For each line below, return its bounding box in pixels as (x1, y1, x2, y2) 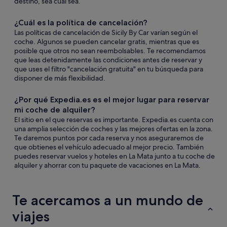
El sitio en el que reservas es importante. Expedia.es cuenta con (14, 115, 213, 124)
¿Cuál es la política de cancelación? (14, 18, 147, 27)
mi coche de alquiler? (14, 105, 95, 115)
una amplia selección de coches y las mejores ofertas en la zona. (14, 124, 213, 133)
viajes (12, 208, 50, 225)
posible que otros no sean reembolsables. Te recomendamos (14, 46, 206, 55)
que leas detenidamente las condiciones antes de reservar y (14, 55, 202, 64)
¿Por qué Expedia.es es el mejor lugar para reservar (14, 95, 209, 104)
